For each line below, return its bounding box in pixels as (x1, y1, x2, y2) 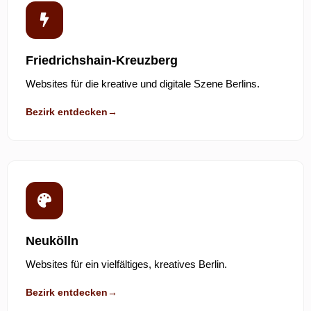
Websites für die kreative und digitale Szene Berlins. (26, 77, 260, 90)
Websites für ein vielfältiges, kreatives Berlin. (26, 258, 227, 270)
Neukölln (26, 233, 78, 248)
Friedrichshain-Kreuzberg (26, 53, 178, 67)
